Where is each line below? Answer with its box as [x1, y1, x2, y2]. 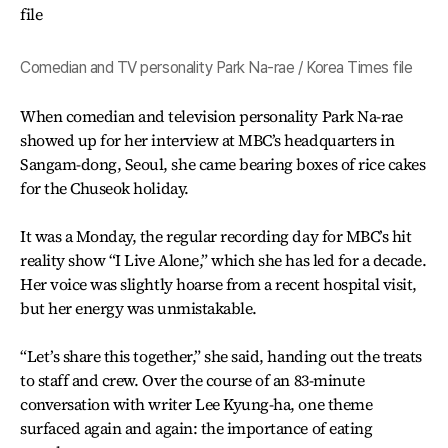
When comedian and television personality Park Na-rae [20, 105, 403, 127]
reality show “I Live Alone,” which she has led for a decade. [20, 249, 427, 271]
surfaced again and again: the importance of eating [20, 417, 373, 439]
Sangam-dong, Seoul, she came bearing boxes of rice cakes [20, 153, 426, 175]
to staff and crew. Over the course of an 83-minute [20, 369, 365, 391]
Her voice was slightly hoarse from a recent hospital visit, [20, 273, 417, 295]
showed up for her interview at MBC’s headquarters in [20, 129, 395, 151]
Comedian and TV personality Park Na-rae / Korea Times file [20, 58, 413, 77]
